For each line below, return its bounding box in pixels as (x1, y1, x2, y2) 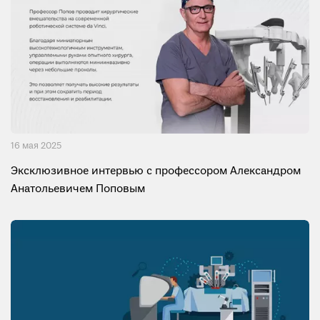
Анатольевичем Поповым (11, 182, 145, 197)
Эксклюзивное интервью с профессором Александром (11, 164, 301, 179)
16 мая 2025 (11, 140, 61, 153)
